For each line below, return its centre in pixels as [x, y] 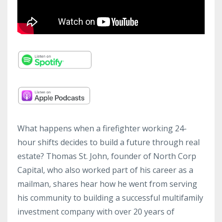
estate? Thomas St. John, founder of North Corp [107, 156]
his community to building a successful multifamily [110, 198]
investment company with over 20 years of [96, 212]
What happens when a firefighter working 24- [102, 129]
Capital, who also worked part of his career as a [105, 170]
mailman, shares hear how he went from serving [107, 184]
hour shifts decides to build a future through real [109, 142]
